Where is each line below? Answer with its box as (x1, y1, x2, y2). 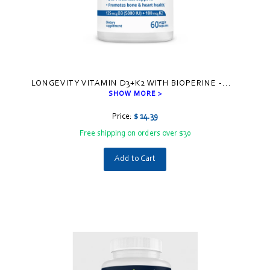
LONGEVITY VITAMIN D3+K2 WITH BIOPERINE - (31, 80, 222, 89)
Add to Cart (115, 155, 155, 164)
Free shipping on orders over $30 (79, 130, 191, 139)
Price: (112, 113, 134, 122)
